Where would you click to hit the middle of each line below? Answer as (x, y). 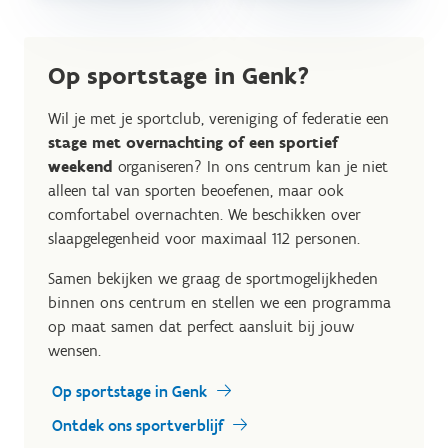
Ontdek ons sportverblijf (137, 426)
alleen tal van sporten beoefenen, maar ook (196, 191)
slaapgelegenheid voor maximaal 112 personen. (206, 239)
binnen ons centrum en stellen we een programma (219, 303)
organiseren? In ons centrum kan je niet (250, 167)
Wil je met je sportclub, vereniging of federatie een (218, 119)
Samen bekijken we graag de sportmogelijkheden (213, 279)
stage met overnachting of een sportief (193, 143)
